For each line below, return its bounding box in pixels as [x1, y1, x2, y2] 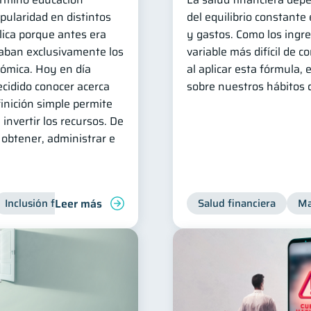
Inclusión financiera [5, 195, 99, 212]
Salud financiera [198, 195, 276, 212]
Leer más [55, 194, 102, 212]
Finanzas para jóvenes [121, 195, 228, 212]
